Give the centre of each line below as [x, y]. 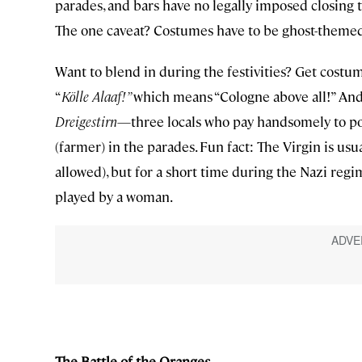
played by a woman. [114, 197]
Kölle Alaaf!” [97, 97]
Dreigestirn [86, 122]
